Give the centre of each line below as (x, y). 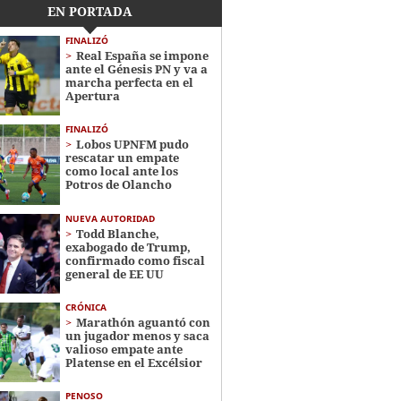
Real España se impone (142, 55)
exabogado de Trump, (128, 247)
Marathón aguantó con (143, 322)
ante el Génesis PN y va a (136, 69)
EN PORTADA (90, 11)
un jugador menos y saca (137, 335)
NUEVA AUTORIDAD (110, 218)
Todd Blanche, (117, 233)
